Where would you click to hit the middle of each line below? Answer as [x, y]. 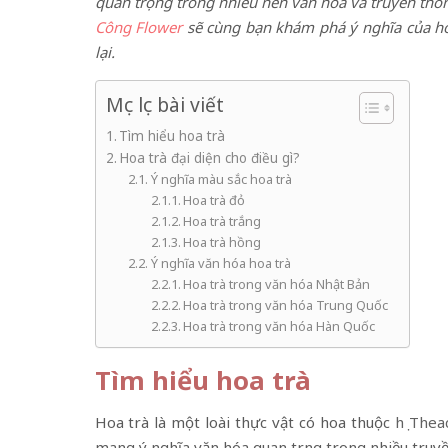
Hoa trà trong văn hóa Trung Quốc [286, 305]
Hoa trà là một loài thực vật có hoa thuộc [244, 421]
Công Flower [138, 27]
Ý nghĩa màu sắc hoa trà [221, 179]
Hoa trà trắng [222, 221]
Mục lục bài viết [164, 105]
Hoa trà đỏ [214, 200]
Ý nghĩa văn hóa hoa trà [220, 263]
